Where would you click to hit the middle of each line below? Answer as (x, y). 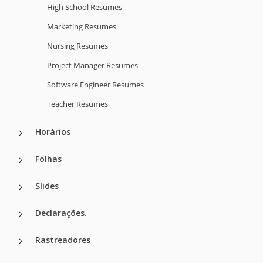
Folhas (48, 159)
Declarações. (61, 213)
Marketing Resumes (82, 26)
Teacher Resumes (77, 104)
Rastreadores (63, 240)
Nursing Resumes (77, 45)
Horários (53, 131)
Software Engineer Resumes (95, 84)
